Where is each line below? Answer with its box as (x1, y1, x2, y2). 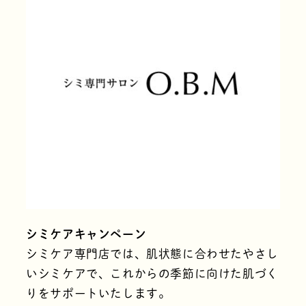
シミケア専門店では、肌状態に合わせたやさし (26, 248, 279, 260)
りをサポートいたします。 (26, 288, 171, 300)
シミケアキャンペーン (26, 228, 147, 240)
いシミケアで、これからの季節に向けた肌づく (26, 268, 279, 280)
